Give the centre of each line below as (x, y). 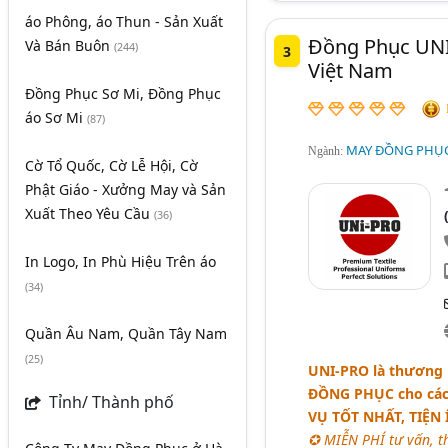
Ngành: (326, 150)
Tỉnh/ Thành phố (109, 402)
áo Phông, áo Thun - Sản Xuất (124, 22)
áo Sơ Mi (56, 118)
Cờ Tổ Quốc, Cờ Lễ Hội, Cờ (111, 166)
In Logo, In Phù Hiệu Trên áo (120, 262)
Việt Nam (350, 71)
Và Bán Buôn (69, 46)
